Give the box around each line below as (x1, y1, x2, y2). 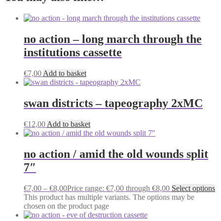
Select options (172, 184, 215, 192)
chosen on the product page (24, 201, 109, 210)
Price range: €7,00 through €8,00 (67, 184, 170, 192)
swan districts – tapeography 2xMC (24, 96, 203, 110)
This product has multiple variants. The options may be (24, 192, 194, 201)
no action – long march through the (24, 33, 202, 46)
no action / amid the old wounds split (24, 147, 208, 160)
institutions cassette (24, 46, 122, 59)
